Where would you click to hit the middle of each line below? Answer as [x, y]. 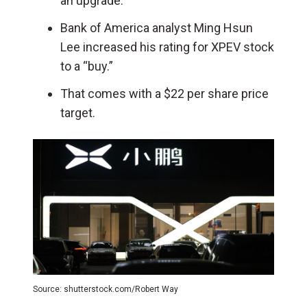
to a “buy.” [87, 66]
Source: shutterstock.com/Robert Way [106, 289]
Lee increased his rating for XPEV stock [167, 47]
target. [78, 113]
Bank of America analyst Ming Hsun [157, 28]
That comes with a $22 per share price [164, 94]
